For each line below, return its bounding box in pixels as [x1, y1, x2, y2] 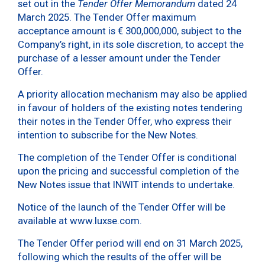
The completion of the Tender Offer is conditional [18, 151, 237, 163]
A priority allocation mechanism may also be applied [18, 88, 247, 100]
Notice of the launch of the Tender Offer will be [18, 201, 225, 213]
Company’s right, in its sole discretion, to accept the [18, 38, 244, 50]
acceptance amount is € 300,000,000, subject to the [18, 24, 241, 37]
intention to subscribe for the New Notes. [18, 128, 198, 141]
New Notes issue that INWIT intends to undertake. [18, 178, 235, 190]
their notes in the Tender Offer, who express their [18, 115, 232, 127]
